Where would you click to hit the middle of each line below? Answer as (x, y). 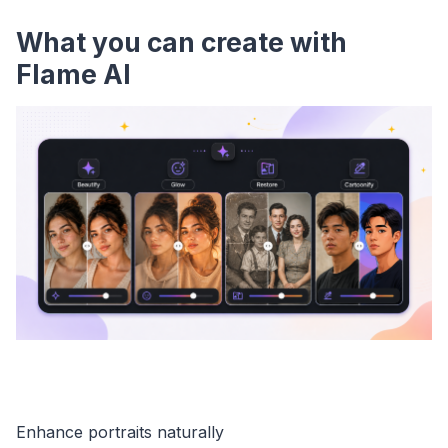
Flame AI (73, 73)
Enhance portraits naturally (120, 431)
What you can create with (181, 41)
